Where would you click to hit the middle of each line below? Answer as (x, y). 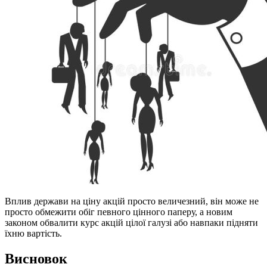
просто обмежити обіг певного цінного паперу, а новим (119, 212)
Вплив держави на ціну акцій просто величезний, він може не (132, 201)
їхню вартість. (33, 233)
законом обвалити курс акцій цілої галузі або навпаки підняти (131, 222)
